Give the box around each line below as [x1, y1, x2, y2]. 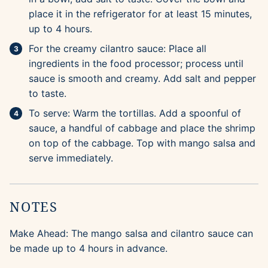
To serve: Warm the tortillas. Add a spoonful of [29, 107, 241, 120]
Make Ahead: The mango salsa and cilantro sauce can [10, 227, 253, 240]
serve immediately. [29, 152, 113, 165]
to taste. [29, 87, 66, 100]
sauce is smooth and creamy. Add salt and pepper [29, 72, 256, 85]
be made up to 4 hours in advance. [10, 242, 167, 255]
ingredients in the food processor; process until [29, 57, 243, 70]
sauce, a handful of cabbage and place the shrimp [29, 122, 255, 135]
